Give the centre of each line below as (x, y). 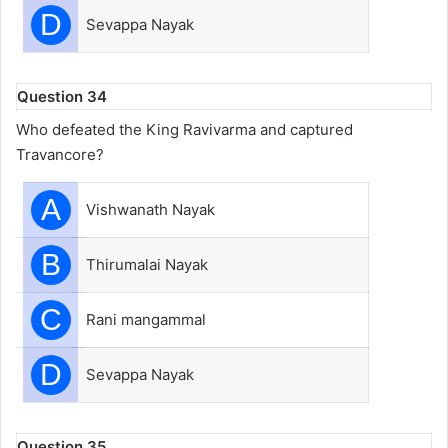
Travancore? (60, 154)
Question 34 (62, 96)
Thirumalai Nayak (147, 264)
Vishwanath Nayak (150, 209)
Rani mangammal (146, 319)
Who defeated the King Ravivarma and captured (184, 129)
